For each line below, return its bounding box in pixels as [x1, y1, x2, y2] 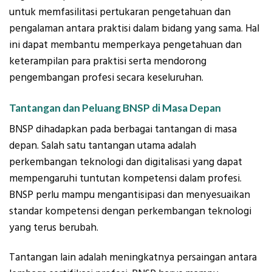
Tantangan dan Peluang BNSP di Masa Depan [9, 101, 221, 115]
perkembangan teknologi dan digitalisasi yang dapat [9, 154, 242, 169]
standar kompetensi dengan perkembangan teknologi [9, 203, 251, 219]
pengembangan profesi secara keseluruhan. [9, 70, 203, 85]
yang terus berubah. [9, 220, 98, 235]
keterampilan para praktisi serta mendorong [9, 53, 206, 69]
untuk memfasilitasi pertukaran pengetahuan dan [9, 4, 231, 19]
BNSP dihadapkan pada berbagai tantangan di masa [9, 121, 237, 137]
